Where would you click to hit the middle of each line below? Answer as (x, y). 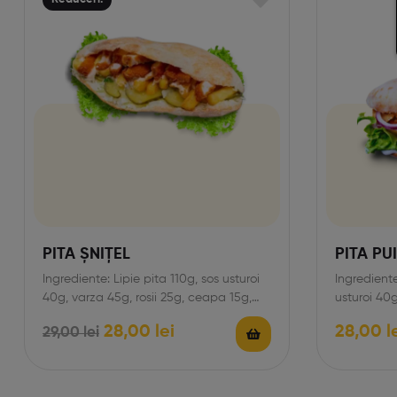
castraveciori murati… (103, 316)
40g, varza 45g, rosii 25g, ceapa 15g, (147, 297)
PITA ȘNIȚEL (86, 254)
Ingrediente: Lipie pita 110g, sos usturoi (151, 279)
